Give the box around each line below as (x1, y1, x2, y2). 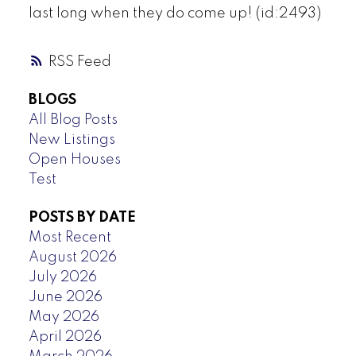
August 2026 (28, 250, 117, 265)
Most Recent (28, 230, 111, 245)
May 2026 (28, 309, 99, 324)
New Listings (28, 133, 115, 148)
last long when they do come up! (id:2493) (28, 6, 321, 21)
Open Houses (28, 153, 121, 168)
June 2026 (28, 289, 103, 304)
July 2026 (28, 269, 97, 284)
